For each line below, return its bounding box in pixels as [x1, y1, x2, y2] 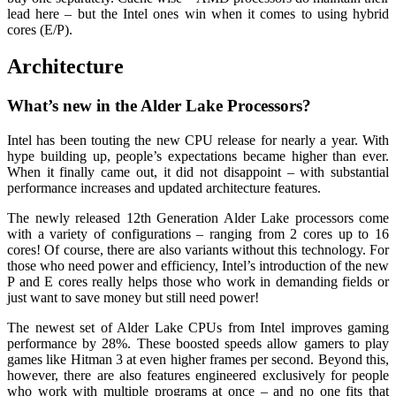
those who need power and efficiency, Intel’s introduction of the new [7, 258, 389, 274]
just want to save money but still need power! [7, 290, 259, 306]
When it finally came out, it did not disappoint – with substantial [7, 164, 389, 180]
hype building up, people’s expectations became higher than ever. [7, 148, 389, 164]
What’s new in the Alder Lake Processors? [7, 96, 311, 116]
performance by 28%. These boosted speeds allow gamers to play [7, 336, 389, 352]
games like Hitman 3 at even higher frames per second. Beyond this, [7, 352, 389, 368]
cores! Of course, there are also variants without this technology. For [7, 242, 389, 258]
